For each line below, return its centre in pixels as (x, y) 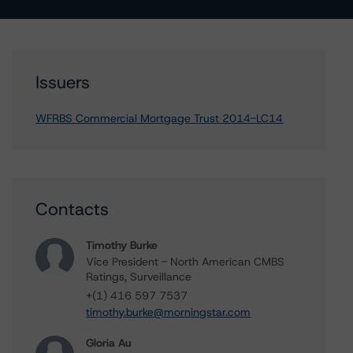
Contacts (72, 209)
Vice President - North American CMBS (186, 262)
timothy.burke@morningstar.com (169, 312)
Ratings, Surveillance (139, 277)
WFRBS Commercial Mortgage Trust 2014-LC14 (160, 118)
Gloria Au (109, 343)
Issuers (63, 82)
